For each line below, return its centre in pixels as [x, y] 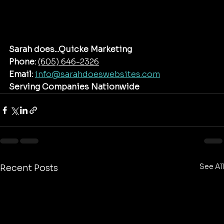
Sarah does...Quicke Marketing [70, 49]
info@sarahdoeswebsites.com [97, 74]
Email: [21, 74]
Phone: [22, 62]
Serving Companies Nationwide [74, 87]
